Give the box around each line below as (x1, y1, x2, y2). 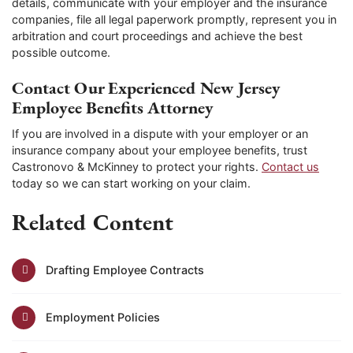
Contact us (262, 160, 319, 174)
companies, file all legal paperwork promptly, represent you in (12, 13, 336, 27)
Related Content (12, 207, 173, 238)
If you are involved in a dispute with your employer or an (12, 127, 308, 141)
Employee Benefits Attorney (12, 95, 214, 118)
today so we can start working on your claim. (12, 176, 251, 191)
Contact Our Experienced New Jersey (12, 76, 281, 98)
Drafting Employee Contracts (45, 263, 204, 277)
